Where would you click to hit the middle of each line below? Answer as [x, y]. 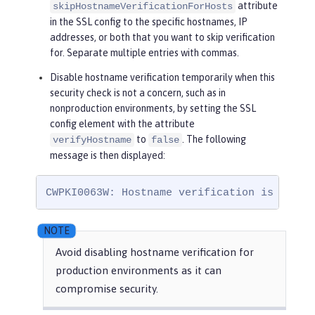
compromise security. [107, 289]
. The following [214, 139]
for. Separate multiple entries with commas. [144, 52]
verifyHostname [92, 140]
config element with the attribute [122, 123]
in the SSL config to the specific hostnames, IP [149, 21]
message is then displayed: [108, 155]
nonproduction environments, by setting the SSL [153, 108]
